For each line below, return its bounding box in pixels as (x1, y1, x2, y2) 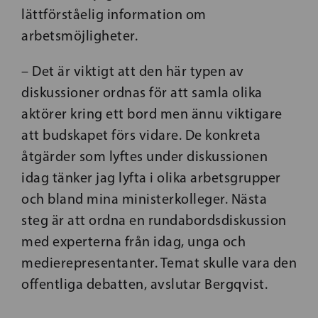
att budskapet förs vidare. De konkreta (21, 126, 261, 143)
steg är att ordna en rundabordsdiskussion (21, 212, 287, 229)
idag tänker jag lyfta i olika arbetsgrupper (21, 169, 281, 186)
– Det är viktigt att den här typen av (21, 62, 244, 79)
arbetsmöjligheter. (21, 27, 138, 44)
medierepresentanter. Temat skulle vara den (21, 254, 297, 271)
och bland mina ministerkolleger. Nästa (21, 190, 267, 207)
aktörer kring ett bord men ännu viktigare (21, 105, 283, 122)
